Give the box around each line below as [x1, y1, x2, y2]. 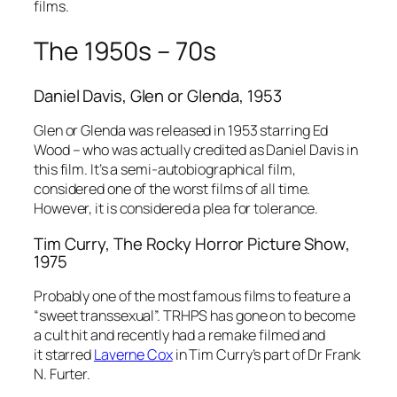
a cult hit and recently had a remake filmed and [34, 325, 326, 346]
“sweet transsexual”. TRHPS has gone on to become [34, 306, 356, 326]
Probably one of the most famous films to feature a [34, 286, 351, 307]
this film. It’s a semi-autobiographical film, [34, 160, 296, 180]
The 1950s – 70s [34, 34, 216, 69]
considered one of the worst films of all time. [34, 179, 311, 199]
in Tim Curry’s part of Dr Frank [172, 345, 361, 365]
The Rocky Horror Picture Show [113, 231, 346, 255]
